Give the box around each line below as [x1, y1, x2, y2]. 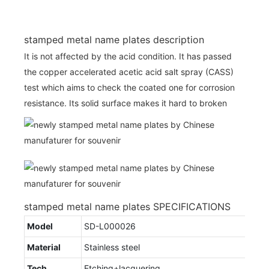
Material [27, 241, 61, 252]
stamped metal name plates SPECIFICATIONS [24, 200, 231, 213]
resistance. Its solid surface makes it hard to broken [24, 97, 227, 108]
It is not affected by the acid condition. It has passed [24, 50, 232, 61]
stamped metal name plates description [24, 33, 204, 46]
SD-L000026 [84, 220, 136, 231]
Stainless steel [84, 241, 140, 252]
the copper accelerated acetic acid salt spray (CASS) [24, 66, 234, 77]
